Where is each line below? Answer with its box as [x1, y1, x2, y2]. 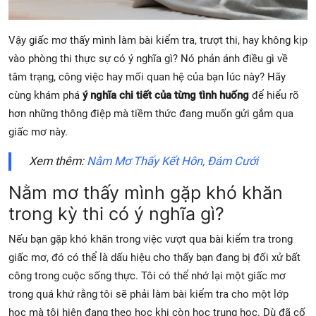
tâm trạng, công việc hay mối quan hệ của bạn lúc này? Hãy [8, 70, 286, 83]
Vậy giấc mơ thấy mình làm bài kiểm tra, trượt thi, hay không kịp [8, 33, 308, 47]
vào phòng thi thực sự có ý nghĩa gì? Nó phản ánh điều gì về [8, 51, 288, 65]
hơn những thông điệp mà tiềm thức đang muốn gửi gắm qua [8, 107, 293, 120]
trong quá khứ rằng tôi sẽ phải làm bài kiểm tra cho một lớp [8, 287, 288, 300]
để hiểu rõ [249, 88, 299, 102]
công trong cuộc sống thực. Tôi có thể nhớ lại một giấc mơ [8, 269, 286, 282]
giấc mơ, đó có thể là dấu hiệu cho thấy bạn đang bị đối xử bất [8, 250, 300, 264]
